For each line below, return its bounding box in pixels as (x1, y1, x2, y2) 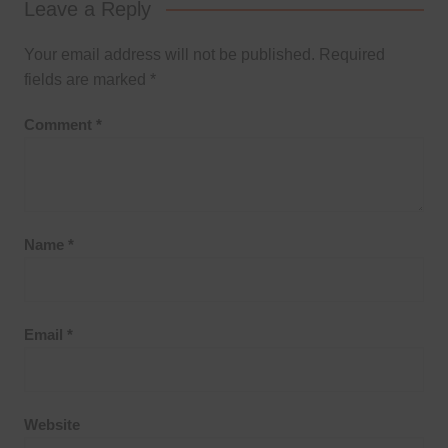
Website (23, 415, 80, 433)
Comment (23, 115, 96, 133)
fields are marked (23, 70, 150, 88)
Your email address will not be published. (23, 45, 315, 63)
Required (318, 45, 385, 63)
